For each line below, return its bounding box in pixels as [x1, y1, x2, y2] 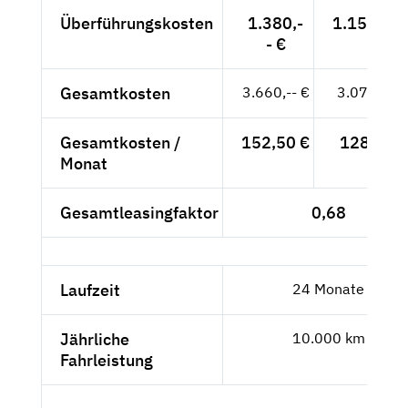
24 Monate [292, 279, 364, 298]
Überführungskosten [60, 12, 213, 34]
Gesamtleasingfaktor [60, 201, 219, 223]
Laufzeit [60, 279, 120, 301]
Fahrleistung [60, 349, 153, 371]
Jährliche [60, 328, 129, 350]
